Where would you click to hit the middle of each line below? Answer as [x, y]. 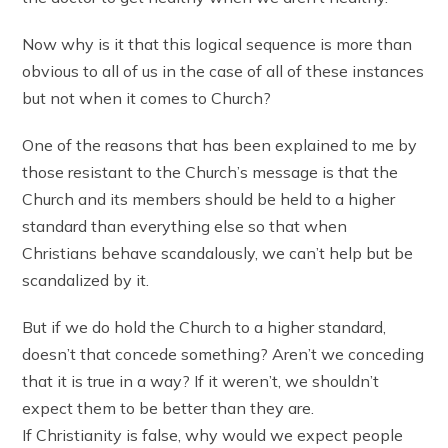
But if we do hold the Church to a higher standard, [204, 326]
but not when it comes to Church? [147, 97]
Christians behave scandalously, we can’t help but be [218, 252]
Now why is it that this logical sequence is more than [217, 43]
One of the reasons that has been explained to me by [220, 144]
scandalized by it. [86, 279]
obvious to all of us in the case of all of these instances [223, 70]
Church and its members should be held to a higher [209, 198]
